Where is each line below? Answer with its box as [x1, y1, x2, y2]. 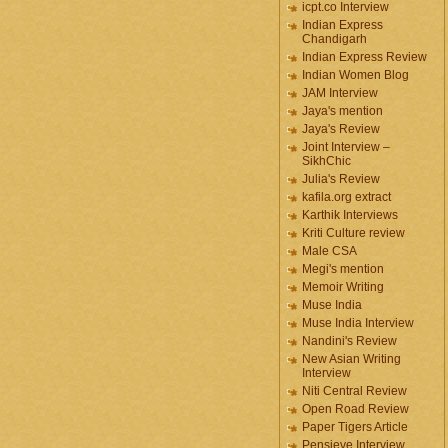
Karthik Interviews [302, 208, 398, 222]
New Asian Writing [302, 352, 401, 366]
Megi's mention [302, 262, 384, 276]
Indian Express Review [302, 50, 427, 64]
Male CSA [302, 244, 357, 258]
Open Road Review [302, 402, 409, 416]
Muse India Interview [302, 316, 414, 330]
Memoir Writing [302, 280, 384, 294]
